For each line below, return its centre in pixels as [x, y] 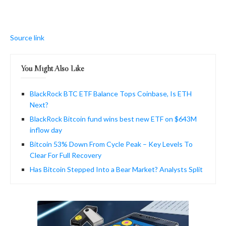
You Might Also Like [52, 68]
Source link [27, 38]
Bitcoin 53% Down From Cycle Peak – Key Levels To [111, 144]
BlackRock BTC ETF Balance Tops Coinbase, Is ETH [111, 94]
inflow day [46, 130]
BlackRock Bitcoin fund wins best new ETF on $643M [113, 119]
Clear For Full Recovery [66, 155]
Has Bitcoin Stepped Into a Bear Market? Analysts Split [116, 169]
